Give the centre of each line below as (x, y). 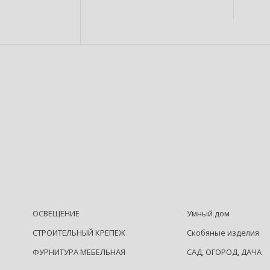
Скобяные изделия (223, 233)
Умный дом (209, 213)
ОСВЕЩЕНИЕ (56, 213)
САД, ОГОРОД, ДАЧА (224, 252)
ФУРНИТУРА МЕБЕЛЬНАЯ (79, 252)
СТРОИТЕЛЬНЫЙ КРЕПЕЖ (79, 233)
